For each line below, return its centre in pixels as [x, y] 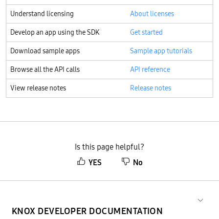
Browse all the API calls [45, 69]
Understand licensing [42, 14]
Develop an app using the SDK [55, 32]
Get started [146, 32]
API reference [150, 69]
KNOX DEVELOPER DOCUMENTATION [88, 211]
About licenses [152, 14]
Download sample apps [45, 51]
